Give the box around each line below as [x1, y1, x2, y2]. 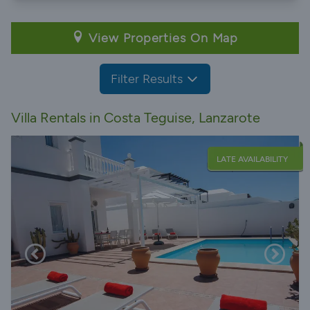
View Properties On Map [84, 30, 239, 46]
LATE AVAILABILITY [217, 154, 288, 164]
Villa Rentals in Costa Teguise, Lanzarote [11, 109, 260, 126]
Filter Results [111, 71, 183, 86]
